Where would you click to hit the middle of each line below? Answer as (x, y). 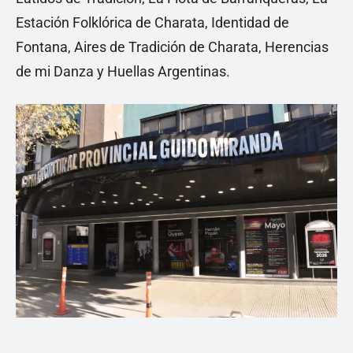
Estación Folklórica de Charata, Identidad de (152, 22)
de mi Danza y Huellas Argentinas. (123, 71)
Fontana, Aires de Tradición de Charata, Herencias (172, 46)
